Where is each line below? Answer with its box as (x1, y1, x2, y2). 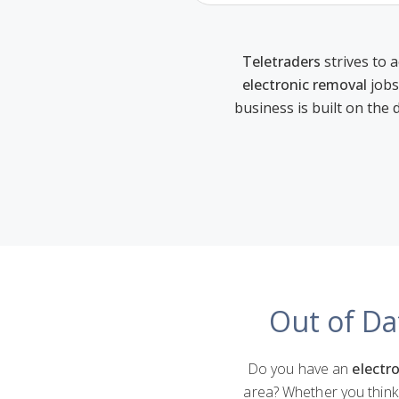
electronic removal (241, 75, 367, 94)
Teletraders (241, 52, 321, 71)
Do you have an (247, 359, 353, 379)
